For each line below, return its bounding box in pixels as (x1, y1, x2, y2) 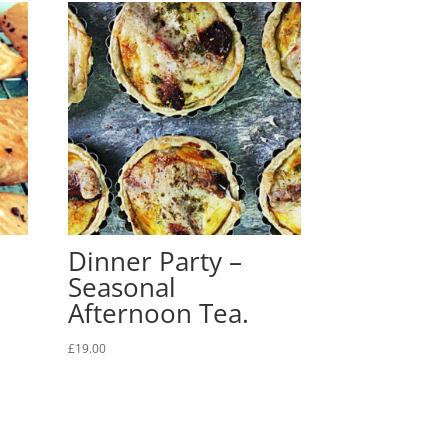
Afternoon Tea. (68, 294, 250, 331)
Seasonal (68, 268, 177, 305)
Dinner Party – (68, 242, 243, 279)
